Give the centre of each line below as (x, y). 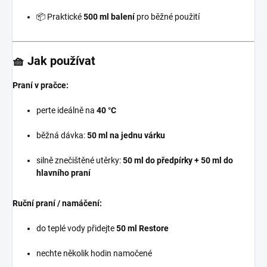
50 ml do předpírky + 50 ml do (178, 161)
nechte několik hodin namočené (94, 254)
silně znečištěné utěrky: (80, 161)
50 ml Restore (142, 229)
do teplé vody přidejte (76, 229)
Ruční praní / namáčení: (57, 204)
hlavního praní (63, 173)
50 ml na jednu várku (126, 136)
